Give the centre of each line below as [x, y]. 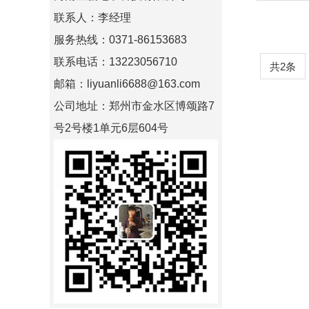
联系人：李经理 [92, 18]
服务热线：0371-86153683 [120, 40]
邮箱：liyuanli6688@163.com [127, 84]
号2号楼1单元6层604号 [111, 128]
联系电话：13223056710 [116, 62]
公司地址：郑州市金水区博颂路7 [134, 106]
